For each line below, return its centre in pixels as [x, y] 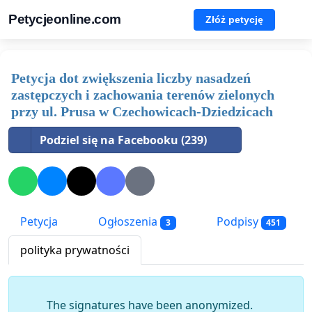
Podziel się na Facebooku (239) [123, 140]
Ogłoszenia [128, 222]
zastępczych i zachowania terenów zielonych [143, 95]
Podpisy [237, 222]
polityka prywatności [75, 250]
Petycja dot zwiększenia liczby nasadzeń [131, 78]
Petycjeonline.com [65, 19]
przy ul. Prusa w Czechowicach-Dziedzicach [142, 111]
